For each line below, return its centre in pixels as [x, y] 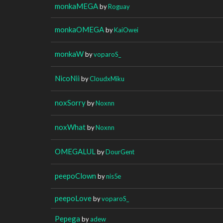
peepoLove [73, 198]
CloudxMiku [107, 78]
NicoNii [67, 78]
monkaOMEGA [79, 29]
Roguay [119, 6]
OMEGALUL [75, 151]
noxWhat [70, 127]
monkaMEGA [76, 6]
